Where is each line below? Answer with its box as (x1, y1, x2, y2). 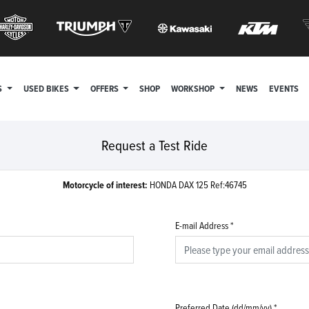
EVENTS (268, 81, 299, 96)
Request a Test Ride (101, 134, 208, 155)
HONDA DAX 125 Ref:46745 (149, 177, 247, 191)
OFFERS (90, 81, 121, 96)
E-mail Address (175, 218, 228, 232)
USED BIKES (23, 81, 71, 96)
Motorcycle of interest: (62, 177, 150, 192)
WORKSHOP (171, 81, 217, 96)
